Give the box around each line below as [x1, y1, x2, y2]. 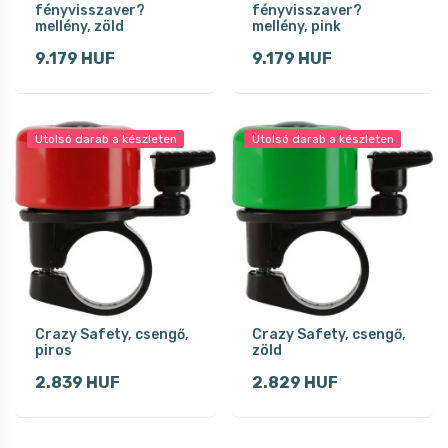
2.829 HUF [252, 372, 338, 392]
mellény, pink [252, 17, 341, 35]
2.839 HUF [35, 372, 120, 392]
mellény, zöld [35, 17, 124, 35]
